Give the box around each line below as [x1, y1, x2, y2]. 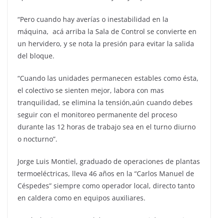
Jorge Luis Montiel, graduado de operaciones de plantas [18, 156, 200, 166]
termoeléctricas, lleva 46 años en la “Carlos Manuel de [18, 168, 194, 178]
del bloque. [18, 51, 56, 60]
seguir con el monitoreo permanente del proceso [18, 109, 177, 119]
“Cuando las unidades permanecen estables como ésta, [18, 73, 199, 83]
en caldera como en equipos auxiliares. [18, 193, 145, 202]
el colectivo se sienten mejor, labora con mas [18, 85, 164, 95]
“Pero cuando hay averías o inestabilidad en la [18, 14, 168, 24]
